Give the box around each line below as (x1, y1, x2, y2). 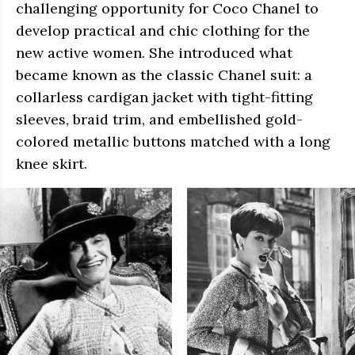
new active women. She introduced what (16, 44, 292, 62)
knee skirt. (16, 155, 87, 173)
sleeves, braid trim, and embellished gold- (16, 110, 303, 128)
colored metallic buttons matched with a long (16, 132, 330, 151)
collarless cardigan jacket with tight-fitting (16, 88, 313, 106)
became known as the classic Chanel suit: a (16, 66, 312, 84)
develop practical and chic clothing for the (16, 21, 310, 40)
